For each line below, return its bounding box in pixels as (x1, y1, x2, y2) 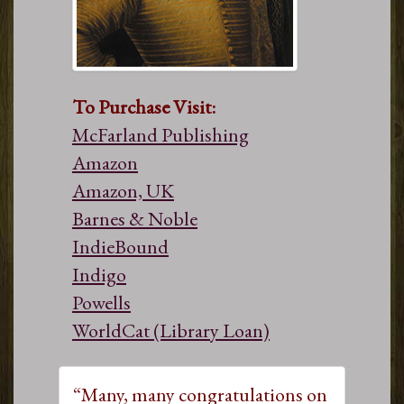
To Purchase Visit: (72, 93, 216, 120)
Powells (72, 289, 131, 316)
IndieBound (72, 233, 169, 260)
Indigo (72, 261, 126, 288)
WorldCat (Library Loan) (72, 317, 270, 344)
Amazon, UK (72, 177, 174, 204)
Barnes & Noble (72, 205, 197, 232)
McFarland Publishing (72, 121, 249, 148)
